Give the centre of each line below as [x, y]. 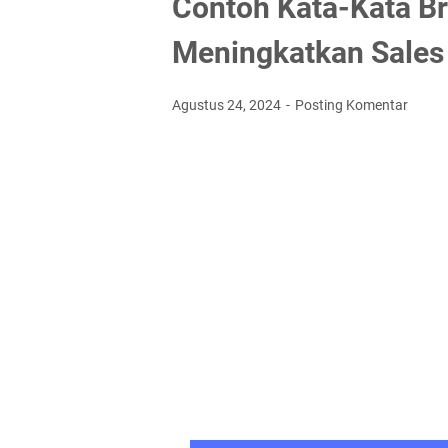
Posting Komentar [351, 105]
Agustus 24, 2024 [228, 105]
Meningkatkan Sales [308, 52]
